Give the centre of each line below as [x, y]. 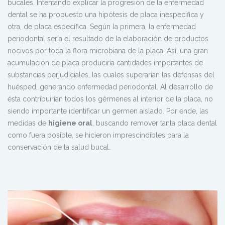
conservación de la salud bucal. [59, 147]
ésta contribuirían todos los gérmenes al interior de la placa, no [110, 99]
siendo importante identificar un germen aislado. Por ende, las [108, 111]
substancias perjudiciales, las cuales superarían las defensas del [111, 75]
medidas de [28, 123]
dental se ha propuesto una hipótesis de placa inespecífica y [106, 15]
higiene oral [70, 123]
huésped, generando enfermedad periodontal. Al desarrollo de [110, 87]
